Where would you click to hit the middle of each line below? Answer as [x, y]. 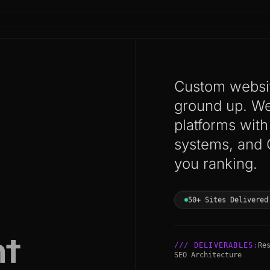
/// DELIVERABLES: [216, 245]
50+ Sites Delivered [228, 198]
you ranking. [216, 164]
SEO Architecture [208, 255]
